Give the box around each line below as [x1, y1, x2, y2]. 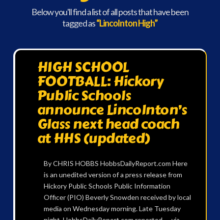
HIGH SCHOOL [37, 56, 129, 78]
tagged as [62, 18, 96, 29]
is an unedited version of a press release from [43, 170, 182, 179]
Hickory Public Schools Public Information [43, 181, 170, 190]
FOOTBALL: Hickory [37, 71, 164, 92]
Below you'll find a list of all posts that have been [31, 6, 189, 18]
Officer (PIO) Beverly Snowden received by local [43, 192, 191, 201]
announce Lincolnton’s [37, 99, 187, 121]
